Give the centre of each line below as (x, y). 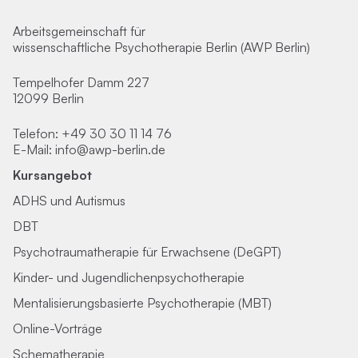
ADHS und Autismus (69, 201)
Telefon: (37, 133)
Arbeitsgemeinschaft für (79, 31)
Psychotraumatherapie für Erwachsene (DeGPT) (147, 252)
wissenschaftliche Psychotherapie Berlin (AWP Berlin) (161, 47)
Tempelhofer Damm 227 (81, 82)
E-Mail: (34, 149)
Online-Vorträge (58, 328)
